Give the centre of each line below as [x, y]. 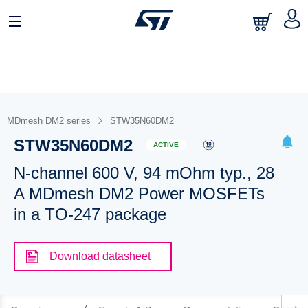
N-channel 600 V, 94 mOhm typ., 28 [144, 173]
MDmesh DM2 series [49, 121]
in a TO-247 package [90, 214]
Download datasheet [100, 256]
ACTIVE [166, 144]
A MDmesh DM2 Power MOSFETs [139, 194]
